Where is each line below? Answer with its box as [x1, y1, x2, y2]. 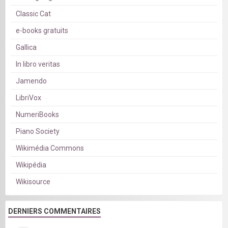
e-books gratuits [16, 26, 68, 35]
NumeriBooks [16, 110, 59, 119]
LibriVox [16, 93, 41, 102]
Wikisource [16, 177, 50, 186]
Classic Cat [16, 9, 51, 18]
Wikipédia [16, 160, 46, 169]
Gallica [16, 43, 37, 51]
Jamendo [16, 76, 47, 85]
